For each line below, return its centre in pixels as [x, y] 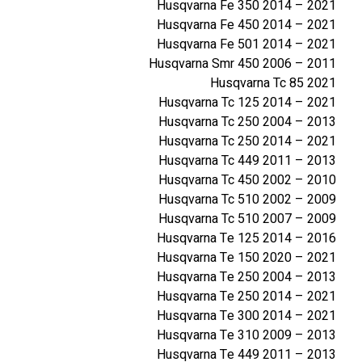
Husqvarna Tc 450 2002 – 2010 [247, 180]
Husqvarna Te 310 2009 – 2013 [246, 335]
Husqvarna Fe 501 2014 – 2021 [246, 44]
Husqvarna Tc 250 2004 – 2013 [247, 122]
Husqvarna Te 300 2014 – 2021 [246, 316]
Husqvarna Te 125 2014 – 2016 [246, 238]
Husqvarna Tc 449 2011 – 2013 [247, 160]
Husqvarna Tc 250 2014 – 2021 [247, 141]
